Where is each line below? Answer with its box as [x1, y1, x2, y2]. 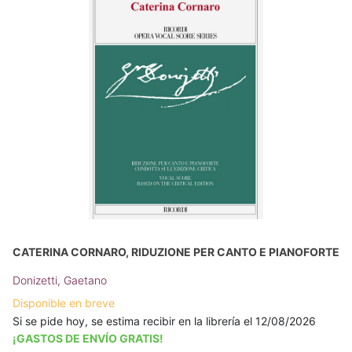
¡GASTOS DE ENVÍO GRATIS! [13, 331, 163, 345]
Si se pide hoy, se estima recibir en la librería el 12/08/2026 [13, 313, 316, 328]
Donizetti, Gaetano [13, 273, 107, 287]
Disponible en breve [13, 295, 115, 310]
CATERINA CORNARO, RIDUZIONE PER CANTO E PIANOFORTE [13, 244, 339, 258]
